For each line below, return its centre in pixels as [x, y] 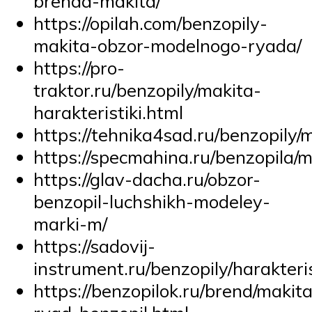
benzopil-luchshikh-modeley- [152, 202]
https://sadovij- [94, 246]
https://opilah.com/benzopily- [150, 23]
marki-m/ [70, 224]
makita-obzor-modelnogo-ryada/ [167, 46]
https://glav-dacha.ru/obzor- [147, 179]
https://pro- [79, 68]
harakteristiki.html [108, 112]
